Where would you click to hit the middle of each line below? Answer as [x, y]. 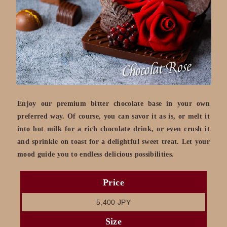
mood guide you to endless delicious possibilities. [96, 154]
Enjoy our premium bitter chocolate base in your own [113, 103]
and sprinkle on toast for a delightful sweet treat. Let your [113, 141]
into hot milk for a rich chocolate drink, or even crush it [113, 129]
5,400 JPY [113, 202]
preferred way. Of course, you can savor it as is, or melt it [113, 116]
